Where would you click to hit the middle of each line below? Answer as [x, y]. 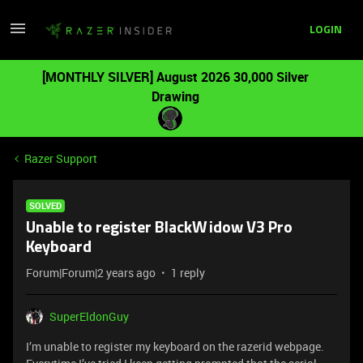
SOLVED [45, 205]
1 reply [188, 273]
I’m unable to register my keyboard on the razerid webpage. [175, 346]
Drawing [175, 96]
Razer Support [61, 158]
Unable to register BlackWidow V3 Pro [159, 228]
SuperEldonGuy [89, 316]
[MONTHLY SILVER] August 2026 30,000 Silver [175, 77]
